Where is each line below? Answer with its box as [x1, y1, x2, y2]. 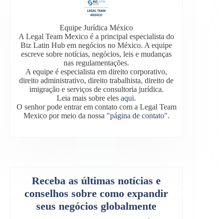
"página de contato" [106, 111, 168, 120]
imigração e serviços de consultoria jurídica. [29, 85, 164, 94]
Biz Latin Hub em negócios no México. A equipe [21, 41, 173, 50]
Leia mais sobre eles [57, 94, 121, 103]
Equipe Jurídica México [60, 23, 133, 32]
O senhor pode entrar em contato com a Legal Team [16, 103, 176, 111]
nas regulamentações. [64, 59, 130, 67]
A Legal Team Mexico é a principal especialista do [19, 32, 175, 41]
